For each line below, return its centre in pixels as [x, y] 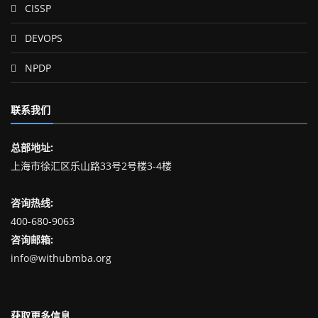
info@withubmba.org [61, 258]
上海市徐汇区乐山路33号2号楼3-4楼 [91, 165]
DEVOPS [42, 38]
